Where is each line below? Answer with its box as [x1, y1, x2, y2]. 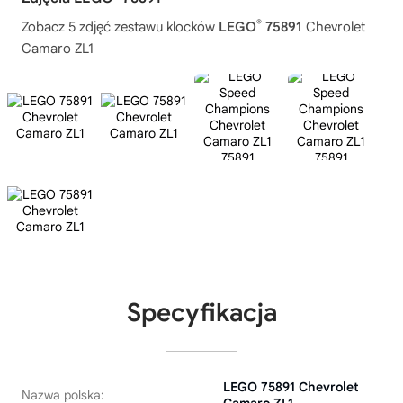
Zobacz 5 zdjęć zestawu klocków [22, 19, 219, 35]
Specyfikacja [126, 297, 277, 328]
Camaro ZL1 [22, 40, 94, 57]
